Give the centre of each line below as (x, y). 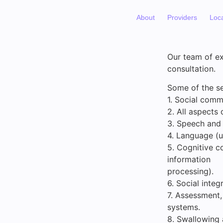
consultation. (191, 69)
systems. (184, 207)
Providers (182, 17)
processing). (190, 171)
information (189, 160)
